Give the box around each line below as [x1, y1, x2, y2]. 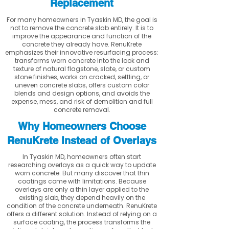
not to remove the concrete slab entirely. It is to [10, 24, 153, 32]
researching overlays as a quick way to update [8, 161, 156, 169]
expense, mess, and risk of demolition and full [11, 97, 153, 106]
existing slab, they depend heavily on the [18, 193, 145, 202]
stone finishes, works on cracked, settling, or [14, 73, 149, 81]
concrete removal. [53, 105, 110, 114]
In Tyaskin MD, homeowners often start [22, 152, 141, 161]
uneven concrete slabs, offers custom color [14, 81, 149, 89]
